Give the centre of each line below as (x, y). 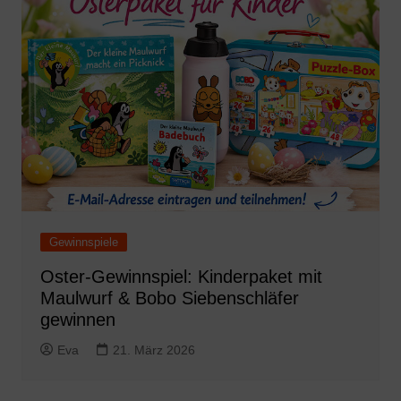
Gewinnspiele (83, 242)
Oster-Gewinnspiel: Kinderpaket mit (181, 276)
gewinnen (77, 319)
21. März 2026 (154, 350)
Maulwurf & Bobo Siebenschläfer (169, 298)
